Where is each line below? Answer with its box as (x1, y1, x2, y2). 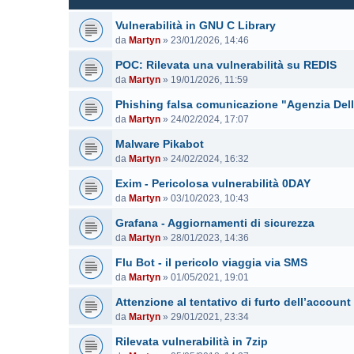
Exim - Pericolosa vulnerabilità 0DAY (115, 177, 311, 190)
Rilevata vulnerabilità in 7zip (115, 335, 268, 348)
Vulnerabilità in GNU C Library (115, 19, 276, 32)
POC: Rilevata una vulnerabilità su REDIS (115, 58, 337, 71)
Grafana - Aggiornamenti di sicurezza (115, 217, 314, 229)
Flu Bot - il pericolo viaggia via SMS (115, 256, 307, 269)
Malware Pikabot (115, 137, 204, 150)
